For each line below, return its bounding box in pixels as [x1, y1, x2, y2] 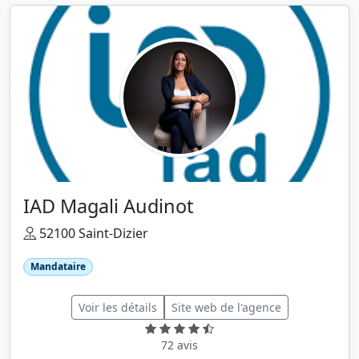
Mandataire [30, 259, 86, 273]
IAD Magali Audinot [23, 192, 193, 219]
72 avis [161, 337, 198, 353]
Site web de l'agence [171, 300, 281, 316]
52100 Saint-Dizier [36, 224, 148, 242]
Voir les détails [78, 300, 157, 316]
